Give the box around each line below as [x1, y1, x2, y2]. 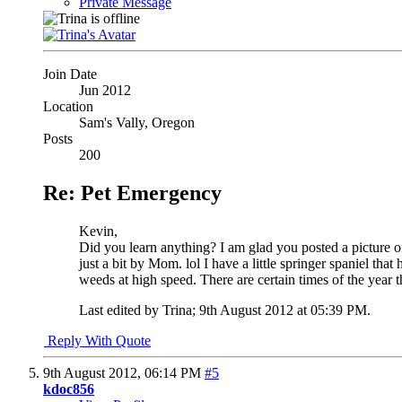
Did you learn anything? [79, 240, 216, 256]
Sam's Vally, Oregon [79, 115, 195, 131]
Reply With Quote [44, 333, 151, 349]
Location [43, 99, 93, 115]
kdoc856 [43, 381, 94, 398]
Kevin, [79, 223, 118, 240]
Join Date [43, 66, 97, 83]
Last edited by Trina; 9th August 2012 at [79, 302, 310, 319]
